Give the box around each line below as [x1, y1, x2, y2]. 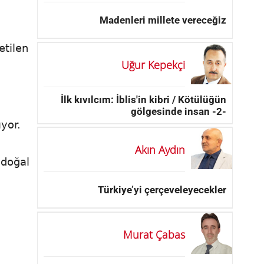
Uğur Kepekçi [121, 57, 185, 72]
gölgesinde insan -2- [131, 105, 226, 117]
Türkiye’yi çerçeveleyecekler [98, 183, 226, 196]
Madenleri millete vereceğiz [100, 14, 226, 26]
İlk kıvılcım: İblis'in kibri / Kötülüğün [61, 93, 226, 105]
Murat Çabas [123, 227, 185, 242]
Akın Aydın [135, 142, 185, 157]
